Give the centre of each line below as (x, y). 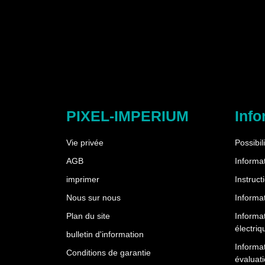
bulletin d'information (105, 235)
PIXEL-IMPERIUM (127, 116)
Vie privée (85, 143)
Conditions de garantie (109, 253)
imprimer (83, 180)
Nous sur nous (93, 198)
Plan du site (88, 216)
